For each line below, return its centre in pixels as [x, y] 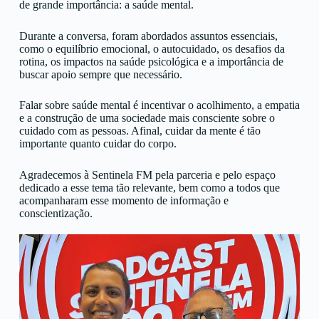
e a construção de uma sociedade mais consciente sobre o [147, 118]
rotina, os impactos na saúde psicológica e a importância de [151, 61]
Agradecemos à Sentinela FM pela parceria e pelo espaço [147, 174]
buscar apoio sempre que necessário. [100, 74]
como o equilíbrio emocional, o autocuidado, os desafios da [152, 48]
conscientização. [56, 213]
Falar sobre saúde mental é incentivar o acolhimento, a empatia [159, 105]
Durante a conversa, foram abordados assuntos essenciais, [148, 36]
